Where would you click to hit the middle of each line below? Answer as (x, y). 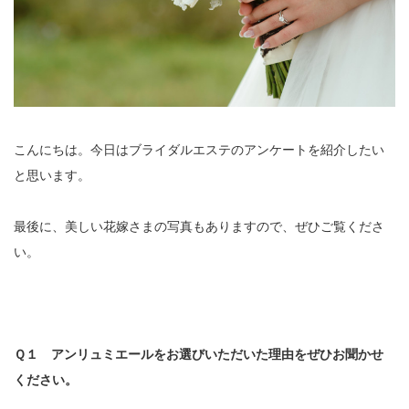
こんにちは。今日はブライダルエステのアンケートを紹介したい (199, 149)
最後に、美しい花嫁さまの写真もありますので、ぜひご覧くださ (199, 226)
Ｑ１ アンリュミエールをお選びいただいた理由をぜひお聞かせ (199, 354)
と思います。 (52, 175)
